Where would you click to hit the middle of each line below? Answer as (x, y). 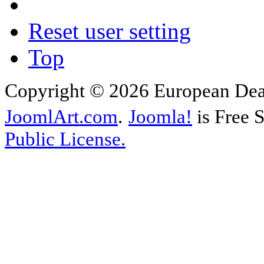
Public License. (65, 139)
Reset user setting (110, 31)
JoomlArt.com (61, 117)
